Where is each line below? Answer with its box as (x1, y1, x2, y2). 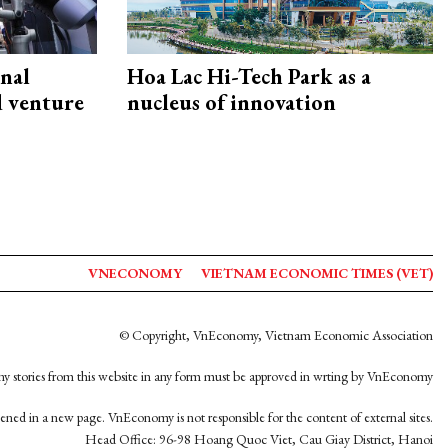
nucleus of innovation (127, 88, 336, 118)
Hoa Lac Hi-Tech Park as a (127, 62, 371, 92)
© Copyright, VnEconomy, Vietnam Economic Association (119, 326, 433, 344)
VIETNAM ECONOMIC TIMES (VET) (201, 264, 433, 282)
